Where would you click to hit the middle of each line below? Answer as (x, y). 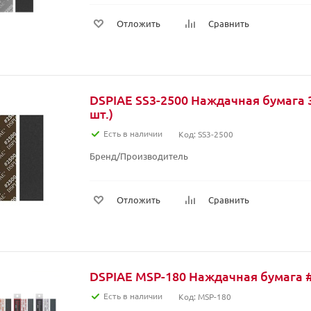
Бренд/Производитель (139, 156)
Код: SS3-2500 (206, 134)
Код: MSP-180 (205, 296)
